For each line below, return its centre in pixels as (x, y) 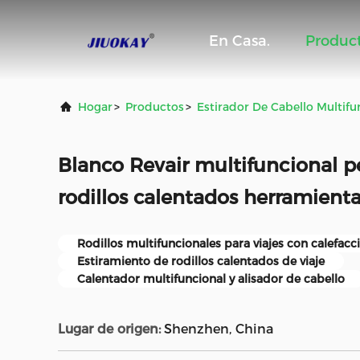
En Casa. (239, 41)
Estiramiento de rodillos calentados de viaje (201, 261)
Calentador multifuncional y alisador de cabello (211, 279)
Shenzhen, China (219, 329)
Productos (155, 107)
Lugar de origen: (109, 329)
